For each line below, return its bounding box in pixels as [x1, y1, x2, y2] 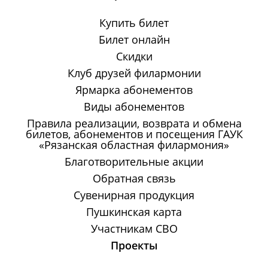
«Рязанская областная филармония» [39, 138, 229, 153]
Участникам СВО [90, 221, 178, 236]
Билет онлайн [98, 32, 170, 47]
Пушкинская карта [86, 205, 182, 220]
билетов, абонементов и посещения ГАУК [25, 127, 243, 142]
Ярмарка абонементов [75, 83, 193, 98]
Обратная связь [92, 171, 176, 186]
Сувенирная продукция [74, 188, 194, 203]
